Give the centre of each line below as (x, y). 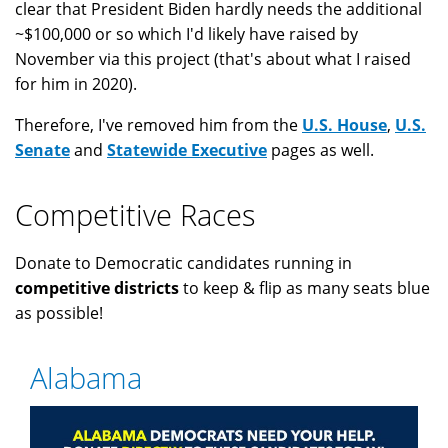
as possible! (59, 313)
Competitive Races (135, 215)
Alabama (86, 378)
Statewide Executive (187, 150)
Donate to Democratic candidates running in (183, 263)
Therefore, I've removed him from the (158, 125)
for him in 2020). (76, 84)
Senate (42, 150)
